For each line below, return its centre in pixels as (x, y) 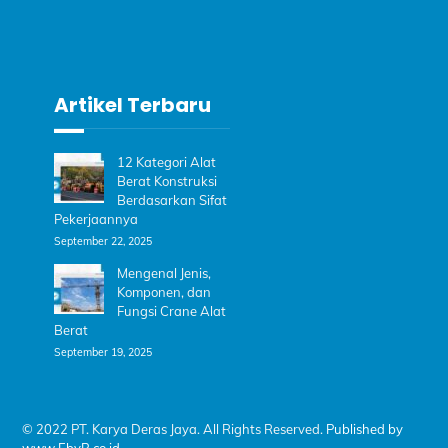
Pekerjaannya (96, 219)
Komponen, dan (164, 291)
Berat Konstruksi (167, 181)
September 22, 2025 (103, 241)
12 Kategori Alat (167, 162)
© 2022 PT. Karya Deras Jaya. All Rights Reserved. (174, 429)
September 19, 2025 (103, 352)
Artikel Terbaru (133, 105)
